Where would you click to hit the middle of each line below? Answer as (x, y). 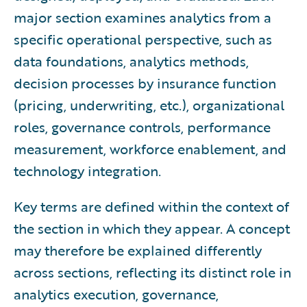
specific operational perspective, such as (143, 39)
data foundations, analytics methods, (131, 61)
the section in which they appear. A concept (152, 228)
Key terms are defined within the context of (151, 206)
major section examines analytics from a (143, 17)
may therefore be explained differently (138, 250)
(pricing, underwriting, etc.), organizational (149, 105)
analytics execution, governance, (116, 294)
